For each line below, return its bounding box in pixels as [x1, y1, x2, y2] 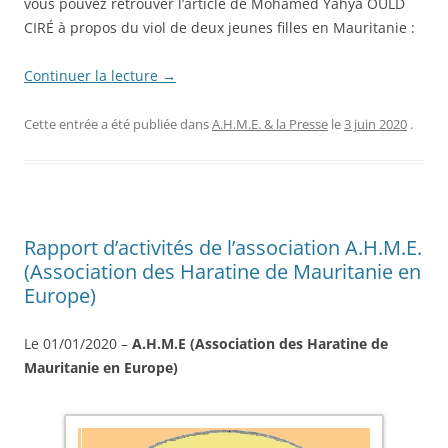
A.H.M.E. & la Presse [212, 114, 328, 133]
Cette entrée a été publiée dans [24, 114, 212, 133]
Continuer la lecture [24, 65, 162, 85]
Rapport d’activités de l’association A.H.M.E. [24, 233, 422, 261]
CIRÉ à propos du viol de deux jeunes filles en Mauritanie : [24, 17, 415, 37]
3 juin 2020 [344, 114, 407, 133]
